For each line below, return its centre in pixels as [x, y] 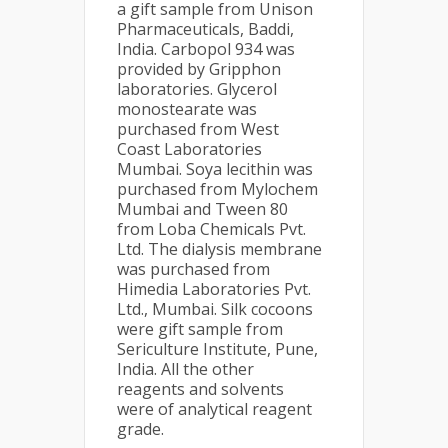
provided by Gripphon [199, 69]
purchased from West [198, 129]
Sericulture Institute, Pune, [217, 349]
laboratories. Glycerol [197, 89]
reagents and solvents [200, 389]
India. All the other [185, 369]
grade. [140, 429]
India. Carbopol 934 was [206, 49]
